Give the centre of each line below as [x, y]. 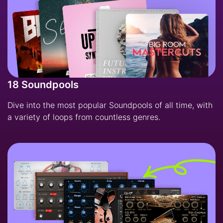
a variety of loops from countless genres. [84, 117]
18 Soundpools [43, 85]
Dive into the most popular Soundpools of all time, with [110, 105]
